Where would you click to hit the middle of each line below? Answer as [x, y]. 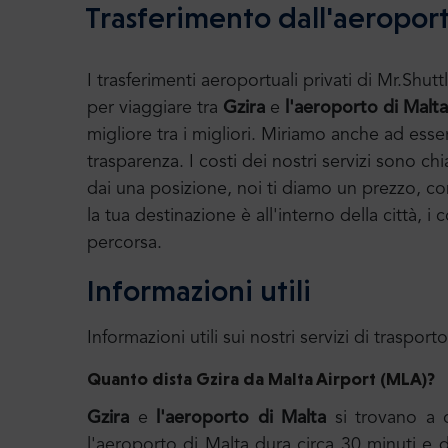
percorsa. [124, 243]
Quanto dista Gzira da [177, 378]
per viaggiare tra [155, 108]
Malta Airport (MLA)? [351, 378]
